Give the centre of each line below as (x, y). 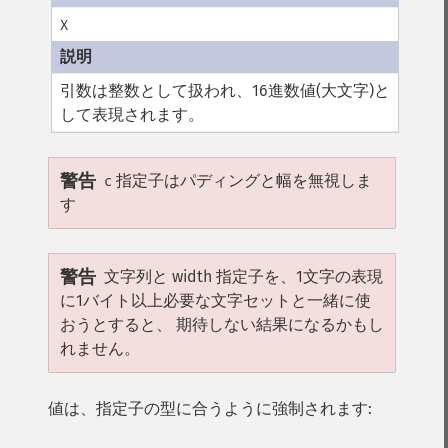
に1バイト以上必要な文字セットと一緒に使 (215, 300)
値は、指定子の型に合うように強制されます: (210, 408)
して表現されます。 (132, 114)
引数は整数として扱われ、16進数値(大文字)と (225, 90)
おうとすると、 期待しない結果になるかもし (222, 324)
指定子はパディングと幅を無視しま (242, 180)
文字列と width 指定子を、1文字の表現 (243, 276)
